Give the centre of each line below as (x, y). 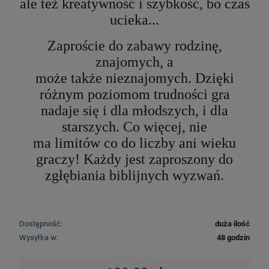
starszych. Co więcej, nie (134, 127)
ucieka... (134, 20)
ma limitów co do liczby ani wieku (134, 143)
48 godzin (233, 238)
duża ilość (232, 224)
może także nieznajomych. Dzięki (134, 78)
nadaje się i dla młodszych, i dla (134, 111)
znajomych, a (134, 62)
